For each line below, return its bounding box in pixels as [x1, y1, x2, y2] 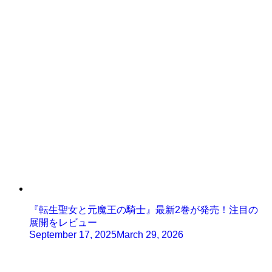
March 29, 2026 [117, 229, 183, 240]
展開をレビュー [29, 217, 97, 228]
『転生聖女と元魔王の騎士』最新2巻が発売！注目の [29, 205, 258, 216]
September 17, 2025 [29, 229, 117, 240]
